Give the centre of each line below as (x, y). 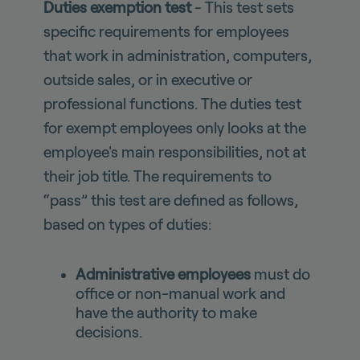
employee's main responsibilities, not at (174, 153)
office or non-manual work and (180, 294)
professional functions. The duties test (172, 104)
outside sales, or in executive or (147, 80)
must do (280, 275)
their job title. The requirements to (157, 177)
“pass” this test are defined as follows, (170, 201)
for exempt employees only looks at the (174, 129)
